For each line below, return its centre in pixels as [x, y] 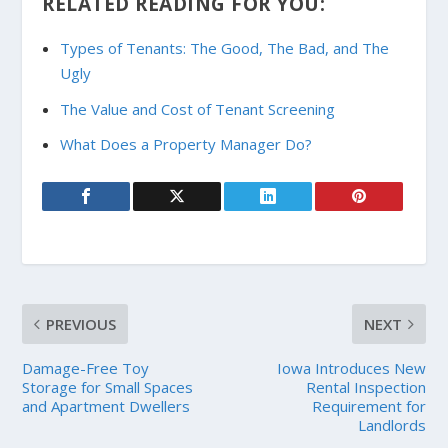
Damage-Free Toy [86, 368]
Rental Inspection [365, 387]
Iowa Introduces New [351, 368]
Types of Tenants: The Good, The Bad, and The [224, 48]
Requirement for [368, 406]
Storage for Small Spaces [108, 387]
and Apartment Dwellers [106, 406]
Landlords [391, 425]
